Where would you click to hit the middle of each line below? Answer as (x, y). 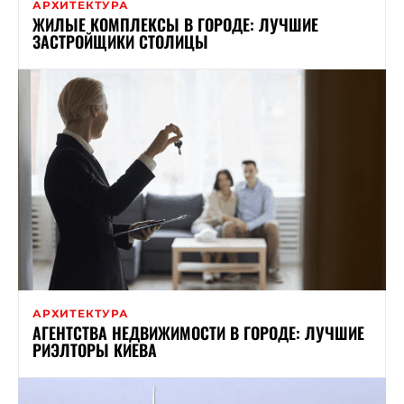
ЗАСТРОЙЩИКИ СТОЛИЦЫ (120, 41)
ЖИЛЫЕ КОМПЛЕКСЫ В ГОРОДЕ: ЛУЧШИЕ (175, 24)
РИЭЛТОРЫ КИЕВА (95, 349)
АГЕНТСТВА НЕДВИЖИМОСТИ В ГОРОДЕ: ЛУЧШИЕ (198, 332)
